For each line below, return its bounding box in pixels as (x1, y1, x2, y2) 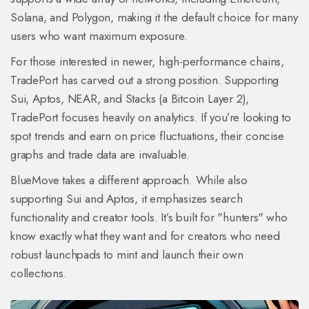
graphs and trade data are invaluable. (10, 146, 190, 163)
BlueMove (10, 172, 59, 189)
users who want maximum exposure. (10, 28, 188, 45)
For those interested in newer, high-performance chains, (10, 53, 284, 70)
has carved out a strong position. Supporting (58, 72, 279, 89)
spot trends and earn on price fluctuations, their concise (10, 128, 284, 145)
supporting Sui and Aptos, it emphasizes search (10, 190, 243, 208)
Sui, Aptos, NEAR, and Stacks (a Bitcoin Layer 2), (10, 90, 250, 108)
